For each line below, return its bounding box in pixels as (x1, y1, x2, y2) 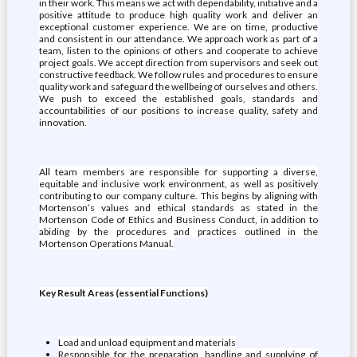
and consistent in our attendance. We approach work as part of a (38, 33, 319, 45)
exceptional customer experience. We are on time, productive (38, 21, 319, 33)
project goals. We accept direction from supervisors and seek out (38, 57, 319, 69)
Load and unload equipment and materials (57, 336, 236, 348)
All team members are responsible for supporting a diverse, (38, 166, 319, 178)
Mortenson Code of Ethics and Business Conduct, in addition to (38, 214, 319, 226)
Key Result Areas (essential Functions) (38, 287, 208, 299)
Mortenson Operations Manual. (38, 237, 174, 249)
